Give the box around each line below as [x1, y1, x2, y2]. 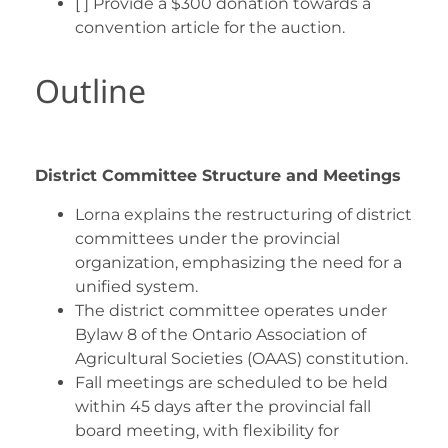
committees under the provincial [75, 228, 340, 248]
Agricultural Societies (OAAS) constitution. [75, 348, 408, 368]
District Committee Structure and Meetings [35, 166, 401, 186]
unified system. [75, 276, 198, 296]
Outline [35, 69, 146, 113]
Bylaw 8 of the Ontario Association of [75, 324, 366, 344]
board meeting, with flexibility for [75, 420, 339, 440]
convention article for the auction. [75, 18, 345, 38]
